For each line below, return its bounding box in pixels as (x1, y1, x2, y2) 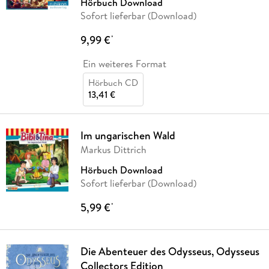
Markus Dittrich (80, 143, 147, 157)
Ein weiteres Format (82, 57, 166, 71)
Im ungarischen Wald (80, 128, 175, 144)
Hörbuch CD (88, 76, 138, 89)
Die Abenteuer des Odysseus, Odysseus (80, 244, 259, 259)
